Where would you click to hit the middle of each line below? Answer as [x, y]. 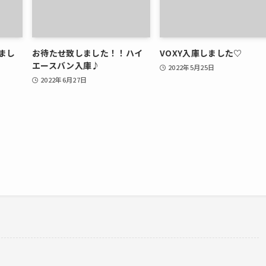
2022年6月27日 [64, 79]
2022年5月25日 [191, 67]
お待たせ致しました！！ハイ [88, 53]
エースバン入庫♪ [66, 65]
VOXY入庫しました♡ [201, 53]
